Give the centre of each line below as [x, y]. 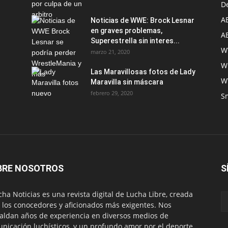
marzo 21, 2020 [110, 52]
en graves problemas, [126, 31]
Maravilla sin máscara [127, 82]
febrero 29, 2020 [112, 93]
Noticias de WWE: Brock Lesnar [142, 20]
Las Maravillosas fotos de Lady [143, 72]
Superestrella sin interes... [135, 41]
